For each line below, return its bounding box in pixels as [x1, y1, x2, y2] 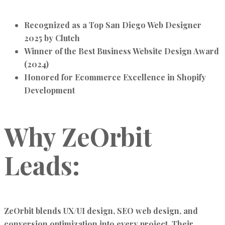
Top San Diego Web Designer [89, 19, 201, 30]
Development [24, 84, 75, 95]
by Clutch [42, 32, 80, 43]
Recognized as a [24, 19, 89, 30]
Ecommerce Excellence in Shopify [75, 71, 206, 82]
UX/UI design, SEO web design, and [63, 205, 198, 216]
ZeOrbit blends [4, 205, 63, 216]
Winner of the [24, 45, 78, 56]
